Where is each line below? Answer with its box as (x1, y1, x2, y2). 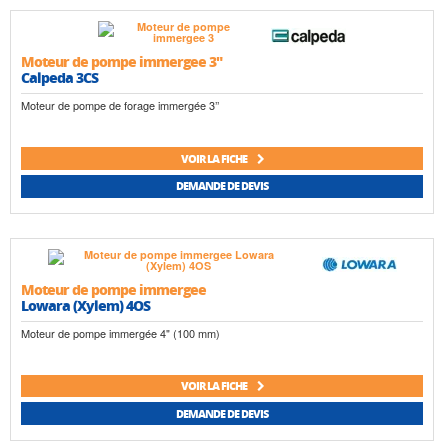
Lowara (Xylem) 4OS (21, 294, 150, 315)
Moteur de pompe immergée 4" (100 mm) (21, 324, 220, 341)
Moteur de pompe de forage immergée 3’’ (21, 97, 219, 114)
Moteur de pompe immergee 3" (21, 51, 222, 72)
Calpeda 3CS (21, 67, 98, 88)
